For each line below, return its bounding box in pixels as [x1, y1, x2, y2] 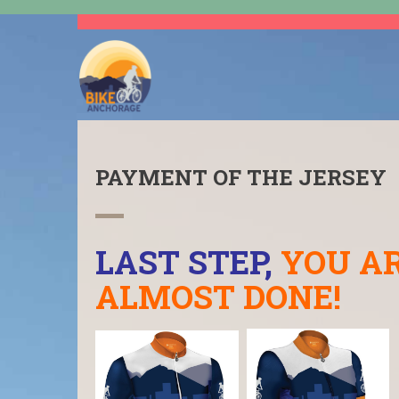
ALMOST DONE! [95, 275, 341, 318]
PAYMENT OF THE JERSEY [95, 163, 387, 191]
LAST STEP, [95, 240, 273, 283]
